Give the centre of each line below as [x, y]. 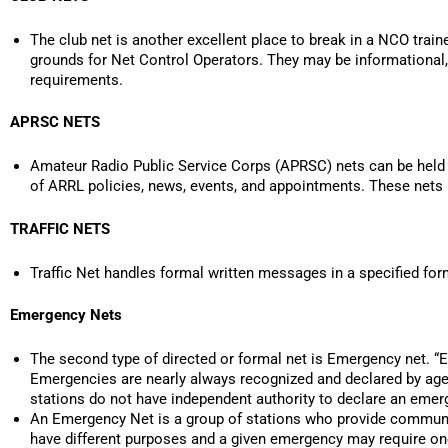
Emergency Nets [66, 315]
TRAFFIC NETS [60, 228]
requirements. [76, 79]
